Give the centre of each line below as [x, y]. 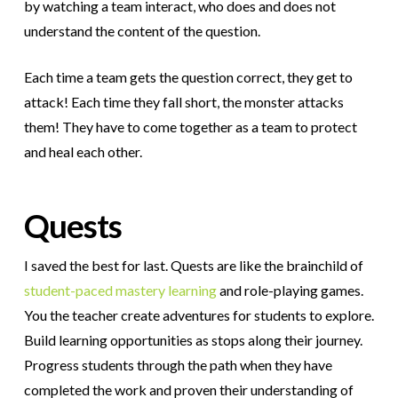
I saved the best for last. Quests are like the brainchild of [193, 266]
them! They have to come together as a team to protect [190, 127]
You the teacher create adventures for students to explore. [199, 315]
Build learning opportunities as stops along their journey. [193, 340]
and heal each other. [83, 152]
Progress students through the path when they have [178, 365]
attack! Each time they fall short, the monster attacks [183, 102]
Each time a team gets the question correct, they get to [188, 77]
